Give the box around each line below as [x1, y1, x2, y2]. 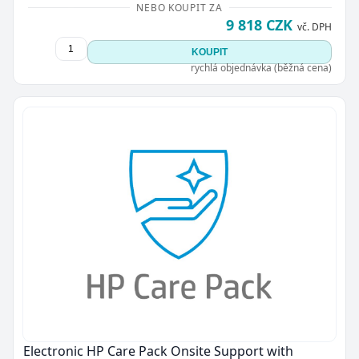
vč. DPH [296, 19, 332, 34]
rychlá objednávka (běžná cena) [190, 60, 332, 75]
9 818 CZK [225, 14, 292, 34]
